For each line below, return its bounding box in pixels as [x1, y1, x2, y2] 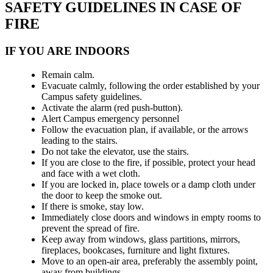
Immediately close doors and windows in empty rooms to [41, 211, 261, 222]
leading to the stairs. [41, 135, 118, 146]
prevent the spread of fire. [41, 222, 140, 233]
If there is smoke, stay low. [41, 200, 144, 211]
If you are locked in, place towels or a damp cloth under [41, 179, 255, 190]
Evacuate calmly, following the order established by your [41, 80, 260, 91]
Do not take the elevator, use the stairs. [41, 146, 189, 157]
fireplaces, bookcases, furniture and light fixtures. [41, 244, 230, 255]
